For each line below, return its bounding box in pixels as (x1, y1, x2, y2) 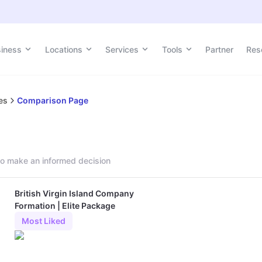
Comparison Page (17, 95, 89, 105)
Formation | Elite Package (15, 200, 116, 211)
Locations (44, 44, 82, 54)
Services (105, 44, 139, 54)
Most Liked (22, 216, 66, 226)
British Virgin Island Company (15, 188, 135, 198)
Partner (205, 44, 234, 54)
